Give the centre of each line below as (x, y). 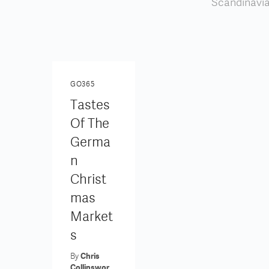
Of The (90, 123)
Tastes (90, 105)
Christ (88, 179)
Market (92, 216)
